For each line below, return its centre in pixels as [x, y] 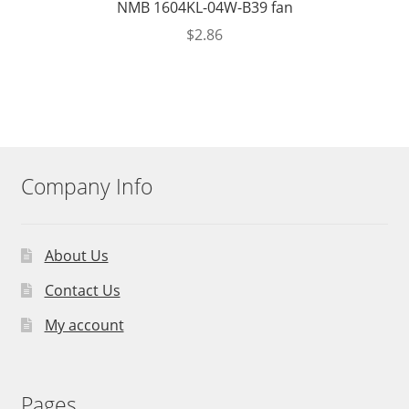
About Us [76, 256]
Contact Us [82, 291]
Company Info [86, 186]
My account [84, 325]
